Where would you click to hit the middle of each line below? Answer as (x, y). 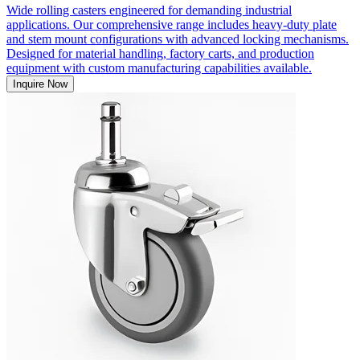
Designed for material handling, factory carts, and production (160, 53)
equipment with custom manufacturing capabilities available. (159, 67)
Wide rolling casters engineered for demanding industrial (149, 10)
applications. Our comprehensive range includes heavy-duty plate (172, 24)
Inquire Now (40, 84)
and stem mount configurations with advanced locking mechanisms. (178, 39)
